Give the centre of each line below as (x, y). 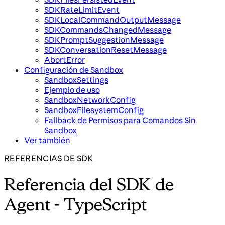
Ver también (47, 140)
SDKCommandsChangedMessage (108, 30)
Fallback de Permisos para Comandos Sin (120, 120)
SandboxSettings (76, 80)
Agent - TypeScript (76, 204)
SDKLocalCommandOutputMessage (113, 20)
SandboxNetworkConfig (90, 100)
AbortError (65, 60)
